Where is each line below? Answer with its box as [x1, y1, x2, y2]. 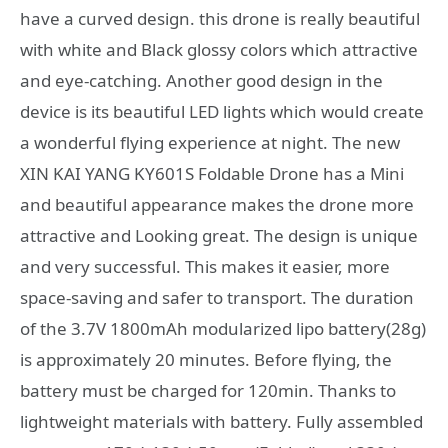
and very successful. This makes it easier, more [20, 255, 390, 279]
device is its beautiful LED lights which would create [20, 100, 424, 124]
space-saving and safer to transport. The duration [20, 286, 414, 310]
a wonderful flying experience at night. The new [20, 131, 400, 155]
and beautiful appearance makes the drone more [20, 193, 414, 217]
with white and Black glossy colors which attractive [20, 38, 418, 62]
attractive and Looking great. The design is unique [20, 224, 418, 248]
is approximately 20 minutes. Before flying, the [20, 348, 392, 372]
